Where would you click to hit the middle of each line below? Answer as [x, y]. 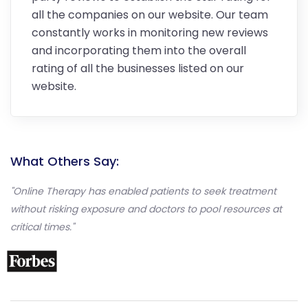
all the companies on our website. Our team [150, 14]
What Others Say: [65, 161]
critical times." [42, 227]
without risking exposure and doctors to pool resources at [146, 209]
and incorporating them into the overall [139, 50]
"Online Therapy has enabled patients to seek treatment [143, 191]
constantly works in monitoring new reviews [150, 32]
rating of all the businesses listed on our [138, 68]
